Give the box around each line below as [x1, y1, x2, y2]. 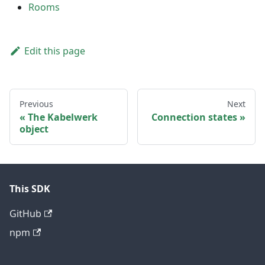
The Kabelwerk [28, 110, 98, 124]
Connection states [151, 110, 237, 124]
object [20, 122, 49, 135]
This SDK [9, 182, 50, 195]
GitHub [9, 207, 41, 220]
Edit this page [24, 44, 85, 57]
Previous [20, 98, 53, 109]
